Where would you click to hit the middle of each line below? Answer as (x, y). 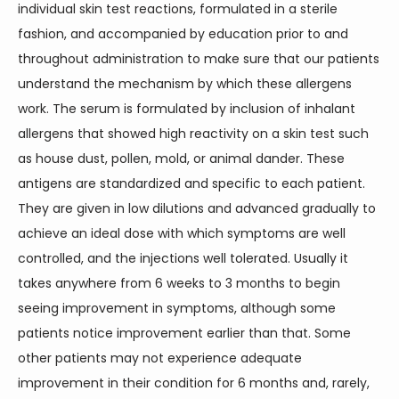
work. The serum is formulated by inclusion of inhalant (187, 109)
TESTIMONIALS (117, 56)
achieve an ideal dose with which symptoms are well (182, 233)
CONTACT (98, 126)
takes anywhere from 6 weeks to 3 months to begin (179, 283)
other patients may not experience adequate (160, 358)
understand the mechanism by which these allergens (185, 84)
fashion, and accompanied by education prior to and (183, 34)
